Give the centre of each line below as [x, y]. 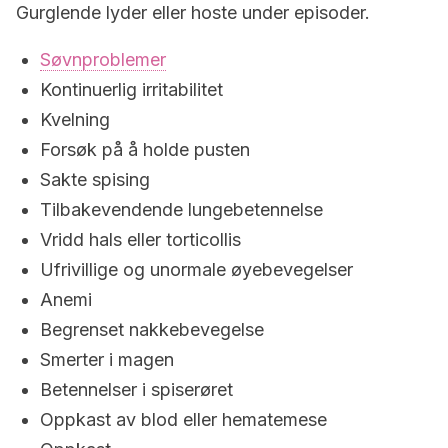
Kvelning [75, 119]
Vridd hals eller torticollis [140, 239]
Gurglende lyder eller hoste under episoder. [193, 12]
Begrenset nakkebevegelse [152, 329]
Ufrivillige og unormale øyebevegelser [196, 269]
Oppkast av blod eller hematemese [183, 419]
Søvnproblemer [103, 59]
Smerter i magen [107, 359]
